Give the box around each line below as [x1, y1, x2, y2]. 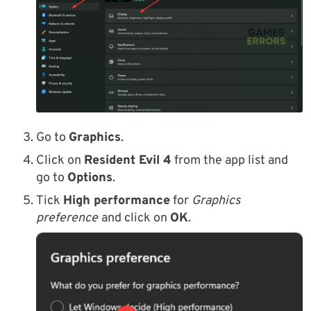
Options [67, 170, 112, 187]
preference [36, 210, 98, 227]
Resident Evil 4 [84, 153, 171, 169]
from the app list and [171, 153, 288, 169]
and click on [101, 210, 170, 227]
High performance [63, 193, 170, 210]
